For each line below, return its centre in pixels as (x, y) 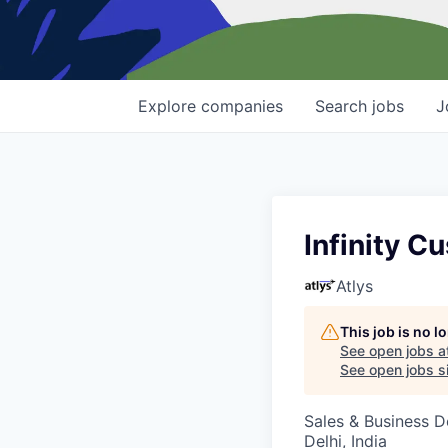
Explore (169, 106)
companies (242, 106)
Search (343, 106)
